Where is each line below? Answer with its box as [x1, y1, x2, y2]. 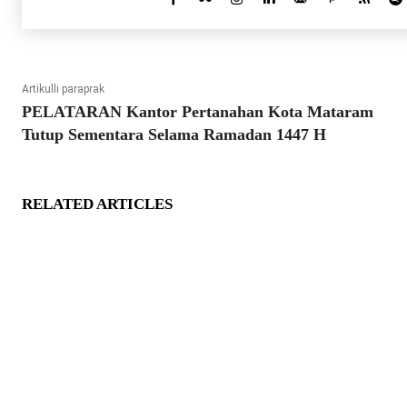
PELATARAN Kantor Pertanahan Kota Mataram [22, 103, 373, 122]
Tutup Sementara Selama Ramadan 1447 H [22, 125, 326, 144]
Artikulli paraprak [22, 83, 104, 96]
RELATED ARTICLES [22, 195, 173, 213]
